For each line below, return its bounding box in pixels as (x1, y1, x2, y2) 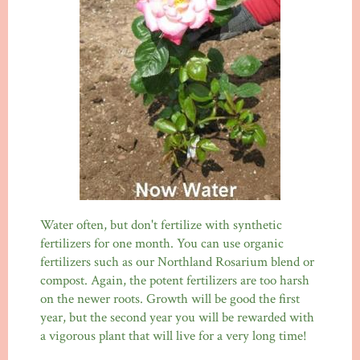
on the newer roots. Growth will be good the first (40, 290, 300, 309)
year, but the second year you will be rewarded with (40, 309, 314, 327)
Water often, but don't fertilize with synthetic (40, 216, 282, 235)
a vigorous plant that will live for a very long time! (40, 327, 307, 346)
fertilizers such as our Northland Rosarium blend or (40, 253, 314, 272)
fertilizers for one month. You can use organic (40, 235, 284, 253)
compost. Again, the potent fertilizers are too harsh (40, 272, 309, 290)
